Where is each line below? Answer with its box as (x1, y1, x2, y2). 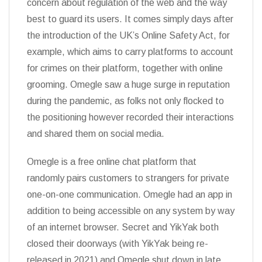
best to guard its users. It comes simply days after (27, 14, 233, 24)
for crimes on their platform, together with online (27, 63, 223, 73)
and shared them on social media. (27, 129, 164, 139)
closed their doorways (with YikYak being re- (27, 239, 208, 249)
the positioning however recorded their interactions (27, 112, 234, 122)
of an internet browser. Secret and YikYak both (27, 222, 219, 232)
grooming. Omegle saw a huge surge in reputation (27, 80, 230, 89)
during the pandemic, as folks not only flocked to (27, 96, 224, 106)
